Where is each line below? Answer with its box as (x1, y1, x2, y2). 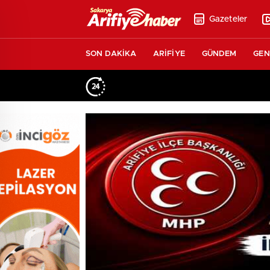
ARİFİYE (153, 50, 185, 58)
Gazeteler (209, 14, 247, 24)
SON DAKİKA (86, 50, 136, 58)
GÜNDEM (201, 50, 237, 58)
